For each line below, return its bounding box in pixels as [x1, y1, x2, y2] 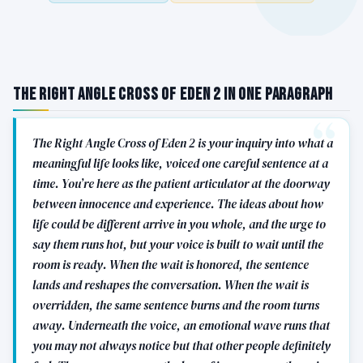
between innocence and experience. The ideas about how [32, 195, 323, 213]
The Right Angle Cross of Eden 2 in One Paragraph [13, 83, 334, 105]
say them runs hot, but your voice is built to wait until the [32, 236, 323, 254]
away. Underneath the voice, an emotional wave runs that [32, 317, 330, 335]
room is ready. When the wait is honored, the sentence [32, 256, 309, 274]
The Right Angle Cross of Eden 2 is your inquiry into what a [32, 135, 333, 152]
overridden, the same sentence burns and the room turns [32, 297, 319, 314]
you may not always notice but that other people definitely [32, 337, 331, 355]
